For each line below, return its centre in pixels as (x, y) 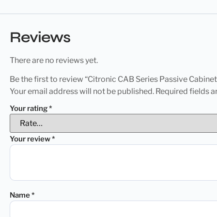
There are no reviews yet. (54, 61)
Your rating (29, 108)
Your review (31, 139)
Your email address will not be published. (82, 91)
